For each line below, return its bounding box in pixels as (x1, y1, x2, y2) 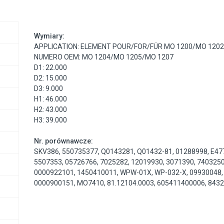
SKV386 (34, 147, 59, 156)
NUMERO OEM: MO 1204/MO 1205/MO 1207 (34, 53, 174, 61)
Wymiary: (34, 32, 65, 40)
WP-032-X (154, 168, 187, 177)
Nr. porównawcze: (34, 137, 93, 145)
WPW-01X (120, 168, 152, 177)
